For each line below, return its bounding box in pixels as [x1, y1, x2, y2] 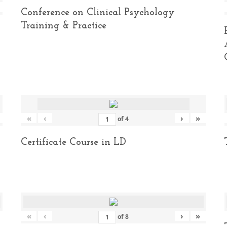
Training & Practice [20, 20, 106, 31]
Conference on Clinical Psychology [20, 7, 175, 18]
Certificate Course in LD [20, 137, 126, 148]
